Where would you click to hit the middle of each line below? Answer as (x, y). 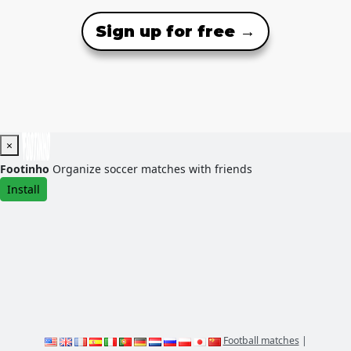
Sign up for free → (175, 32)
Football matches (261, 341)
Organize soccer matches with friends (152, 169)
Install (24, 190)
